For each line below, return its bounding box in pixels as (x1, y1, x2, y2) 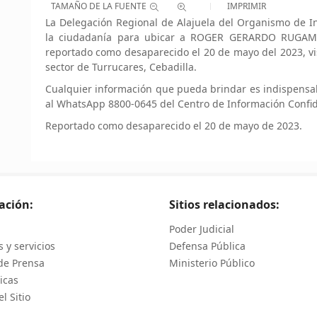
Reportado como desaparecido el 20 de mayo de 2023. (45, 119, 302, 132)
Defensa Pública (169, 239, 246, 253)
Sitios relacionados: (169, 197, 279, 212)
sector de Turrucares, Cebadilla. (45, 60, 197, 74)
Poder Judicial (169, 222, 234, 236)
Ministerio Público (169, 256, 255, 270)
